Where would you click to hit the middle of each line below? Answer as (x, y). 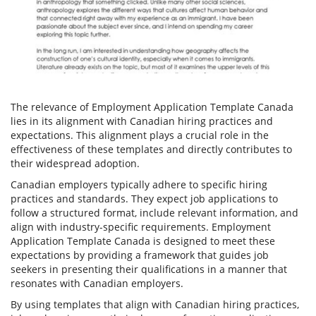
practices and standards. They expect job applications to (144, 199)
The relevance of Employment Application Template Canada (152, 107)
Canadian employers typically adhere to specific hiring (139, 185)
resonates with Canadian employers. (97, 284)
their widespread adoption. (75, 164)
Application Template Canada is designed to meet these (143, 241)
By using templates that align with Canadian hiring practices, (155, 305)
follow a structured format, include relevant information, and (154, 213)
